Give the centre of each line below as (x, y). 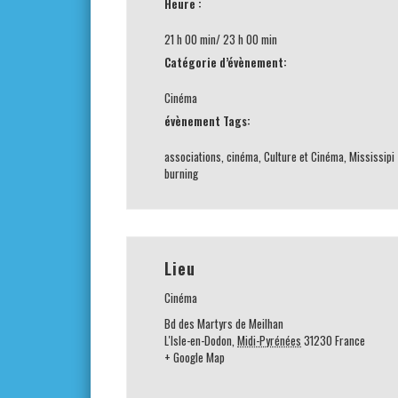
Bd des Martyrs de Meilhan (224, 323)
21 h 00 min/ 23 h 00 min (221, 39)
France (350, 340)
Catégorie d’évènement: (226, 62)
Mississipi (372, 156)
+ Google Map (195, 357)
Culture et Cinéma (304, 156)
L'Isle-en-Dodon (199, 340)
